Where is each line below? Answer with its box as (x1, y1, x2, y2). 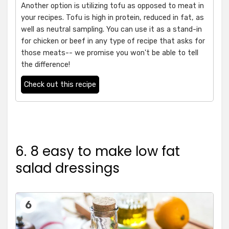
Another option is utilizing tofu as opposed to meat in (21, 2, 204, 11)
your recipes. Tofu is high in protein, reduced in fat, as (21, 13, 204, 22)
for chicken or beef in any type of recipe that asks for (21, 37, 205, 46)
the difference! (21, 60, 70, 70)
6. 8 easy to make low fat (15, 142, 180, 161)
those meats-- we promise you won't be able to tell (21, 49, 198, 58)
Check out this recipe (24, 80, 96, 89)
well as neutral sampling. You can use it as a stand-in (21, 25, 202, 34)
